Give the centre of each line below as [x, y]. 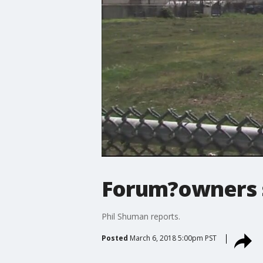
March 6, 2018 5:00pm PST [173, 238]
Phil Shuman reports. [141, 216]
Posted [114, 238]
